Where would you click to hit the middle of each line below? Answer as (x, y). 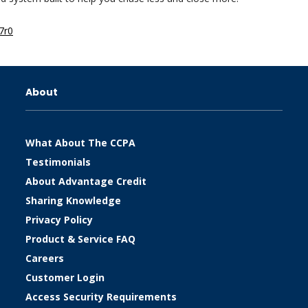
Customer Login (65, 277)
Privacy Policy (59, 220)
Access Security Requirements (101, 297)
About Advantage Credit (86, 181)
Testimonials (58, 162)
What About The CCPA (81, 143)
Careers (45, 258)
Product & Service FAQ (81, 239)
